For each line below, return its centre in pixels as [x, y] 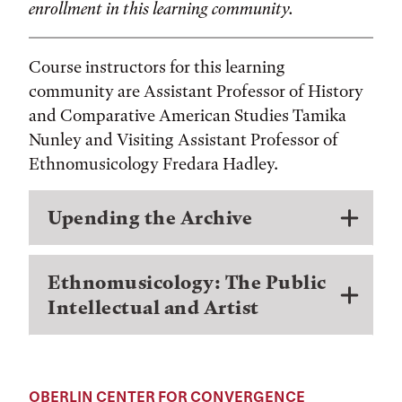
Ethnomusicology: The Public [187, 282]
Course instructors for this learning [157, 66]
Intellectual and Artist [153, 307]
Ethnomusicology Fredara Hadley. [153, 163]
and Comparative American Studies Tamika [188, 115]
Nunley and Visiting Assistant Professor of [184, 139]
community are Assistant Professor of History [196, 91]
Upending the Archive [150, 217]
